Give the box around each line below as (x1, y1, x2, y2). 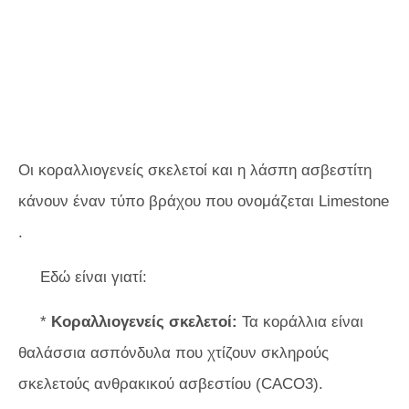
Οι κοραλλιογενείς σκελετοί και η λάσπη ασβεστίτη (18, 162, 372, 179)
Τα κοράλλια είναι (237, 313, 363, 330)
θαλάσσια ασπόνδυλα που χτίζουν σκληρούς (18, 344, 329, 362)
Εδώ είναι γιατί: (40, 268, 147, 286)
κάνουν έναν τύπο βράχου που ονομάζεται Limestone (18, 193, 389, 210)
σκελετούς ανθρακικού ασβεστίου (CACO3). (18, 375, 323, 393)
